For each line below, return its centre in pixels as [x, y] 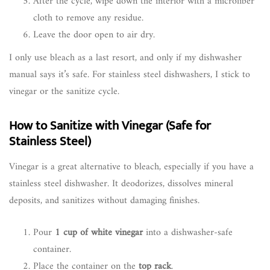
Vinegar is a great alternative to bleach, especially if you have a [131, 167]
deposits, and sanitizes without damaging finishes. [104, 201]
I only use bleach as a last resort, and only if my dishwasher [125, 58]
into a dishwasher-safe [188, 233]
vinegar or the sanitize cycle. [64, 92]
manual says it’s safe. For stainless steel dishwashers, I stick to [130, 75]
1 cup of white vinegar [99, 233]
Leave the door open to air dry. [94, 35]
